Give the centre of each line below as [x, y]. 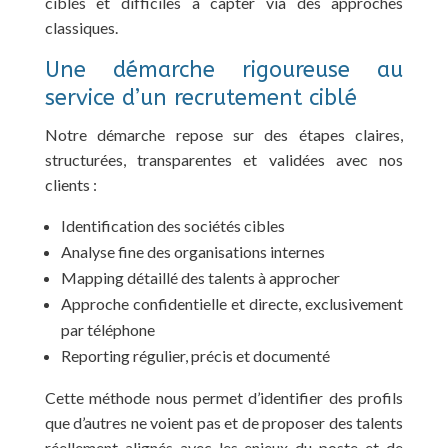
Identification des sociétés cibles [172, 225]
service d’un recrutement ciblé [200, 97]
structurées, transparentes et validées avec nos [224, 159]
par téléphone [107, 329]
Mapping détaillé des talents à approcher [200, 277]
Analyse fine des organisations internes [192, 251]
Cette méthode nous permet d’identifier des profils [224, 397]
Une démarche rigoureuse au [224, 69]
